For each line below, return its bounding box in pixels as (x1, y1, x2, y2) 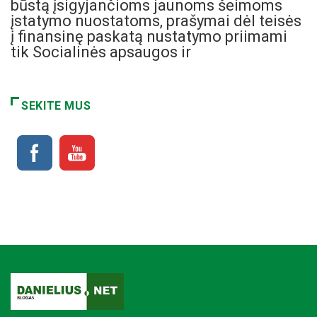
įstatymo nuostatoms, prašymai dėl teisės (11, 12, 301, 30)
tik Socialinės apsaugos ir (11, 43, 191, 62)
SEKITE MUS (21, 99, 91, 113)
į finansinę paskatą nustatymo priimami (11, 28, 287, 46)
